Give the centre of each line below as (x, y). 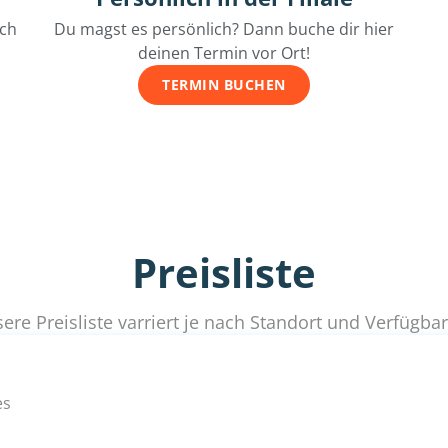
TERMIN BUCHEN (224, 85)
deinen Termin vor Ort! (224, 53)
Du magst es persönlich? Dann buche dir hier (224, 29)
